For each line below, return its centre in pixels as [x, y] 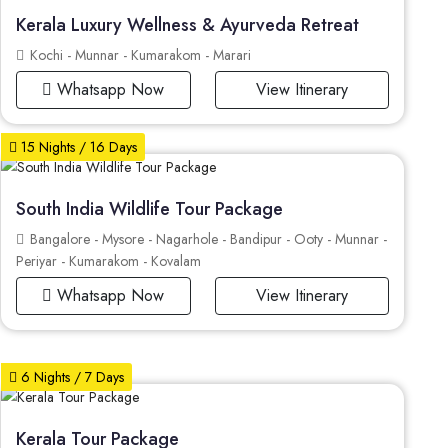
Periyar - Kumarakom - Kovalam [109, 261]
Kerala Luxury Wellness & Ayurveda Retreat [188, 24]
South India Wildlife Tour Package [150, 209]
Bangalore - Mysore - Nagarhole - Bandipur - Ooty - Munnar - [207, 239]
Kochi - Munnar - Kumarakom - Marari [139, 54]
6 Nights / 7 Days [71, 377]
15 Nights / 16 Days [77, 147]
